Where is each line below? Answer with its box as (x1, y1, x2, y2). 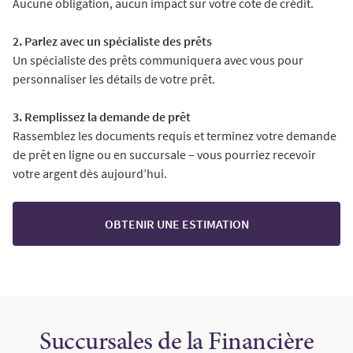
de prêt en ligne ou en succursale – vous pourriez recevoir (13, 147, 316, 162)
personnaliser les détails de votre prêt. (13, 71, 215, 87)
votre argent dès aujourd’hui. (13, 165, 169, 181)
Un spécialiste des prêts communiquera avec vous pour (13, 52, 303, 68)
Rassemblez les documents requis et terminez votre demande (13, 128, 336, 143)
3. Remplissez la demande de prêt (13, 109, 191, 124)
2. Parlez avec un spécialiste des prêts (13, 33, 214, 49)
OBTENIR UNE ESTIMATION (104, 216, 249, 232)
